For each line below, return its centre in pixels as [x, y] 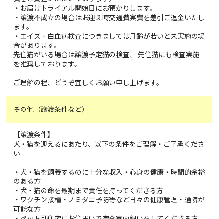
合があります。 [37, 45]
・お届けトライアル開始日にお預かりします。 [85, 8]
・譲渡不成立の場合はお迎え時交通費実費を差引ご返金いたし [109, 17]
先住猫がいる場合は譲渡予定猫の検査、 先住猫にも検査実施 [107, 54]
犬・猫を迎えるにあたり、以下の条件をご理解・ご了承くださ [109, 143]
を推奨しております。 [47, 63]
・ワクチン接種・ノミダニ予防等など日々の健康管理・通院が [109, 199]
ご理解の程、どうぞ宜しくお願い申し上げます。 [88, 82]
